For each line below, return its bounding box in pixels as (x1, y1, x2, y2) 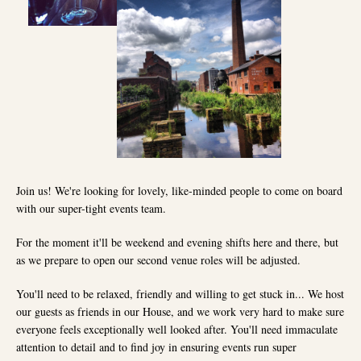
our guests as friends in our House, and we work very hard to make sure (16, 304, 344, 320)
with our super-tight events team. (16, 201, 170, 217)
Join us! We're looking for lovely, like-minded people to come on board (16, 183, 342, 199)
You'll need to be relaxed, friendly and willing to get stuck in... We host (16, 286, 344, 302)
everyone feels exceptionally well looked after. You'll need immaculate (16, 322, 338, 338)
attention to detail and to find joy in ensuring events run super (16, 339, 297, 355)
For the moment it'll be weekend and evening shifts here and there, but (16, 234, 338, 251)
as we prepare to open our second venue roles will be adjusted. (16, 252, 305, 268)
